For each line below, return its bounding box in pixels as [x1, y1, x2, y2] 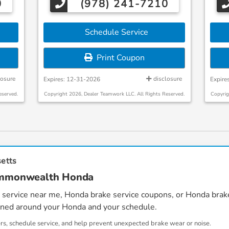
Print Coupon [92, 52, 145, 63]
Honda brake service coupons [64, 189, 172, 200]
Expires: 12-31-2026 [43, 75, 101, 83]
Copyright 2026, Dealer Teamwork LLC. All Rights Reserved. [44, 90, 185, 98]
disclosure [152, 75, 182, 83]
